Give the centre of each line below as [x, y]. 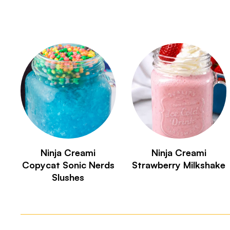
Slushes [68, 177]
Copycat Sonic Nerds [68, 165]
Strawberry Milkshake [179, 165]
